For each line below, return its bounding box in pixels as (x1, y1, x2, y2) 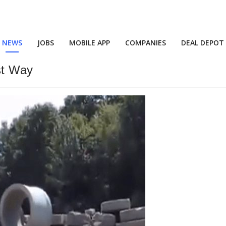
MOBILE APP (69, 38, 110, 47)
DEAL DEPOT (181, 38, 224, 47)
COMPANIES (125, 38, 166, 47)
